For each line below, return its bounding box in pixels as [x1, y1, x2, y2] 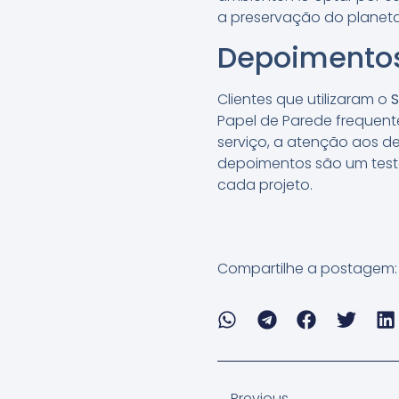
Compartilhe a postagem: [217, 257, 397, 279]
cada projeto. [217, 175, 313, 196]
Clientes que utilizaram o [217, 89, 391, 110]
